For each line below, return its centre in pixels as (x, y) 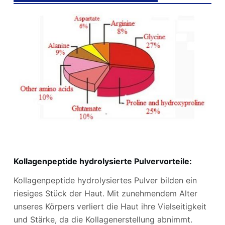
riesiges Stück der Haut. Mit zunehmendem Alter (105, 193)
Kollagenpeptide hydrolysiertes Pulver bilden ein (105, 180)
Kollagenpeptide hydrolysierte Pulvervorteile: (102, 161)
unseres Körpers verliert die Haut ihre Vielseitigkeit (110, 206)
